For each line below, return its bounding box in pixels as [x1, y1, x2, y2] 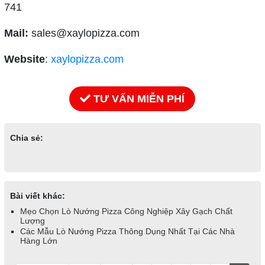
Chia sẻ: [9, 132, 43, 143]
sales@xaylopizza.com [28, 27, 140, 39]
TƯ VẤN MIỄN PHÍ [93, 92, 185, 105]
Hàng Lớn [20, 235, 57, 245]
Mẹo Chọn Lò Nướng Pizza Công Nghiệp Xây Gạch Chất [20, 206, 232, 216]
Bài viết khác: [9, 190, 65, 201]
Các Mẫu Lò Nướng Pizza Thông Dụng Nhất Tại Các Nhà [20, 226, 235, 236]
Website [4, 53, 45, 65]
